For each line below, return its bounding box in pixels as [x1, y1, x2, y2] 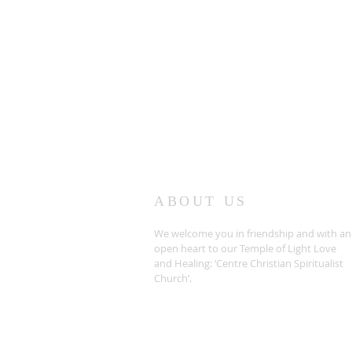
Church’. [154, 271, 192, 285]
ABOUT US [154, 193, 247, 209]
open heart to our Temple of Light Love [154, 241, 336, 255]
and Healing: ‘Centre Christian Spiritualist [154, 256, 343, 270]
